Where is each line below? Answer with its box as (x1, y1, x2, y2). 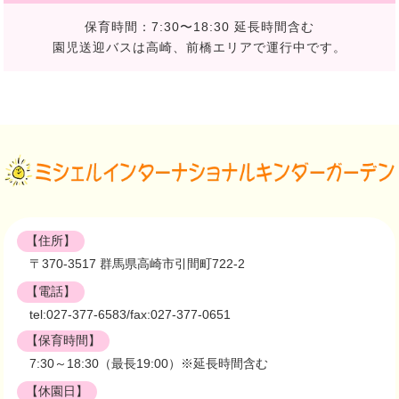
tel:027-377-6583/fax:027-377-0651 (29, 306, 232, 322)
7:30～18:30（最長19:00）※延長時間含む (29, 355, 269, 370)
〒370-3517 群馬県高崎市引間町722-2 (29, 256, 246, 271)
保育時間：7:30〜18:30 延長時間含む (85, 20, 314, 34)
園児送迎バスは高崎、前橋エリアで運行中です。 (53, 40, 346, 54)
